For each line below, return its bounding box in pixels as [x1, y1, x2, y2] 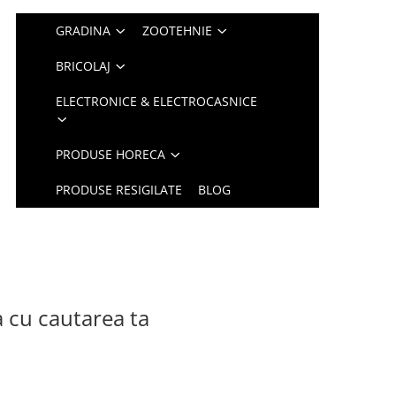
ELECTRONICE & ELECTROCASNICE [56, 93, 258, 110]
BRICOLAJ [56, 57, 111, 74]
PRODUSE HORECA [56, 146, 166, 163]
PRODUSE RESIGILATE [56, 181, 183, 198]
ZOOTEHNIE [142, 22, 213, 39]
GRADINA [56, 22, 111, 39]
